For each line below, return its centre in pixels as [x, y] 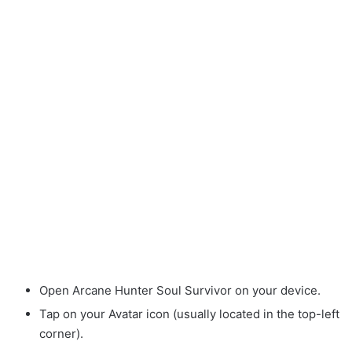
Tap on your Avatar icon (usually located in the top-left [189, 313]
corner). [61, 333]
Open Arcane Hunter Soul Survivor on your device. [180, 290]
